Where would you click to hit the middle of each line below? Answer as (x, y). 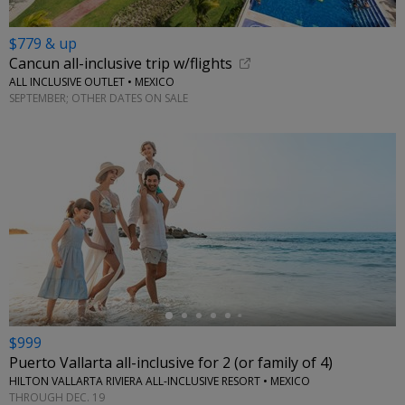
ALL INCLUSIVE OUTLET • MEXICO (92, 82)
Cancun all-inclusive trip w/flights (121, 64)
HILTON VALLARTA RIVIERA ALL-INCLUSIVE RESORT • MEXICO (160, 381)
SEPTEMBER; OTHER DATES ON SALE (99, 98)
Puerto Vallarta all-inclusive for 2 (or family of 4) (171, 363)
